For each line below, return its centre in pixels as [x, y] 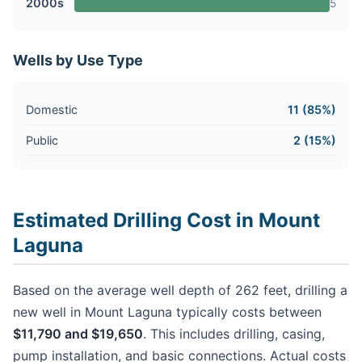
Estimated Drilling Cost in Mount [166, 220]
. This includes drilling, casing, [234, 333]
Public [42, 140]
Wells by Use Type [78, 60]
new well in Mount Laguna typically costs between [167, 311]
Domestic [52, 109]
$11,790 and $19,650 [78, 333]
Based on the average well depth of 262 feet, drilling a [180, 290]
